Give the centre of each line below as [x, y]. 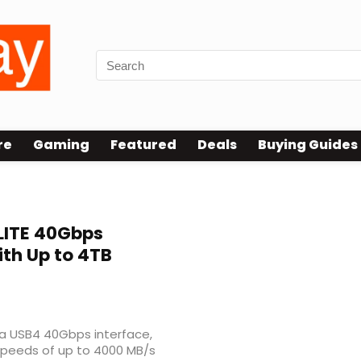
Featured [143, 145]
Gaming [61, 145]
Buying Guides [308, 145]
